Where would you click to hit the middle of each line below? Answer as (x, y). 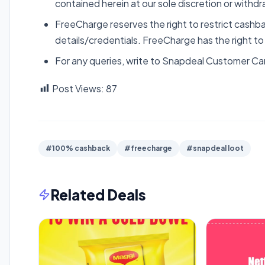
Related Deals (98, 194)
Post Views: (78, 88)
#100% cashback (78, 148)
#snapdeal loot (215, 148)
